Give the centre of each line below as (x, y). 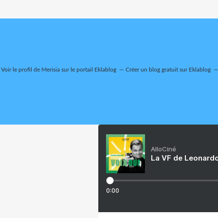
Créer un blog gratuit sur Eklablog (168, 69)
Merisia (51, 69)
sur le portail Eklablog (88, 69)
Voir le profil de (21, 69)
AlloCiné (163, 149)
